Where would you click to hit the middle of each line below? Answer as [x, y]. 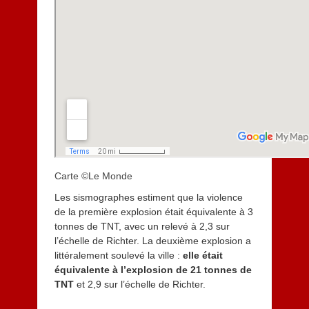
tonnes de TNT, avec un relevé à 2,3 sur [142, 226]
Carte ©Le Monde [93, 176]
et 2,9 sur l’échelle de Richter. [139, 284]
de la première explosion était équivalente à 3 [153, 211]
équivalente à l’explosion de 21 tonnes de [153, 269]
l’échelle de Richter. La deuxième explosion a [152, 240]
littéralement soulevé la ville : [118, 255]
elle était [202, 255]
